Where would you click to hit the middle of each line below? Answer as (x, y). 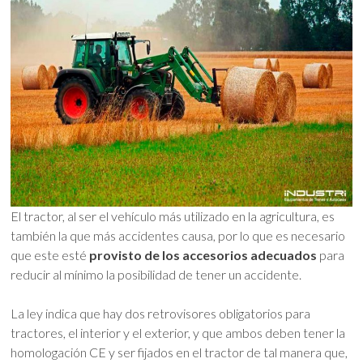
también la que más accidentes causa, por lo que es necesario (178, 236)
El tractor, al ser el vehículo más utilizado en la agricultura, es (173, 216)
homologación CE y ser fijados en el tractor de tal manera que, (179, 352)
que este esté (50, 255)
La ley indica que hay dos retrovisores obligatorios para (161, 314)
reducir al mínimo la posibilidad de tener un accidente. (156, 275)
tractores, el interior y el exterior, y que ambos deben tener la (178, 333)
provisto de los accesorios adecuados (203, 255)
